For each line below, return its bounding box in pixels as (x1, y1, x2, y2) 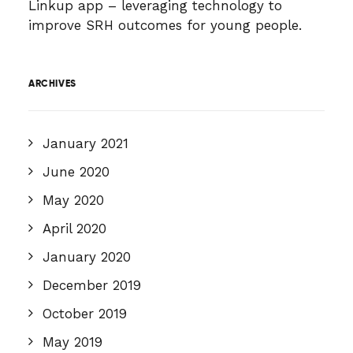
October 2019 (43, 306, 127, 321)
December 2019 (43, 277, 141, 293)
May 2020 (43, 192, 104, 208)
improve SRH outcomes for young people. (28, 17, 302, 33)
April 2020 (43, 221, 106, 236)
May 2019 (43, 334, 102, 350)
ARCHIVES (28, 77, 76, 89)
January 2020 (43, 249, 131, 265)
